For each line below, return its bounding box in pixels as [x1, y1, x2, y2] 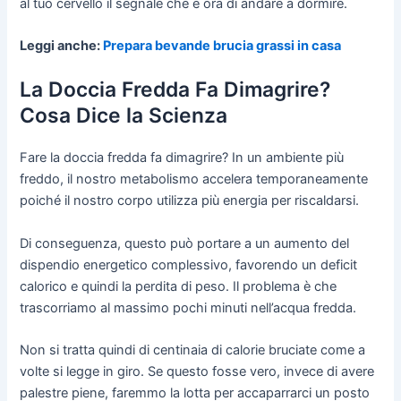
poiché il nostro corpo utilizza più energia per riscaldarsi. [20, 192, 360, 209]
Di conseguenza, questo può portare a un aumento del [20, 235, 350, 252]
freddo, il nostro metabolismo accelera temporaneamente [20, 171, 369, 188]
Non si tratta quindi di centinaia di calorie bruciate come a [20, 342, 366, 359]
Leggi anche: [20, 37, 104, 54]
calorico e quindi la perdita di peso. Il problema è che [20, 277, 337, 294]
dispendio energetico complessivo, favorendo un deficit [20, 256, 358, 273]
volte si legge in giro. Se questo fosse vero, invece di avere [20, 363, 375, 380]
